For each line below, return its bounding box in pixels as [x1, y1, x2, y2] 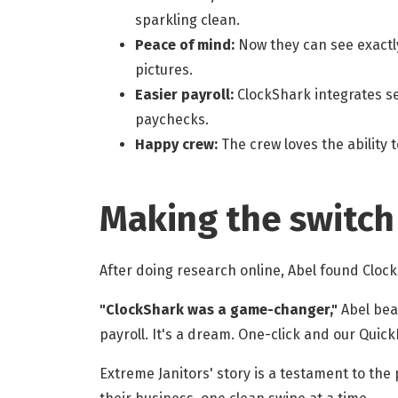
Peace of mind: [135, 36, 235, 54]
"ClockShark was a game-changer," [99, 301, 338, 319]
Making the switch [99, 198, 394, 242]
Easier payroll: [135, 86, 234, 104]
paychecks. [135, 111, 209, 129]
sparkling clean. [135, 12, 240, 29]
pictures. [135, 61, 193, 79]
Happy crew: [135, 136, 218, 154]
